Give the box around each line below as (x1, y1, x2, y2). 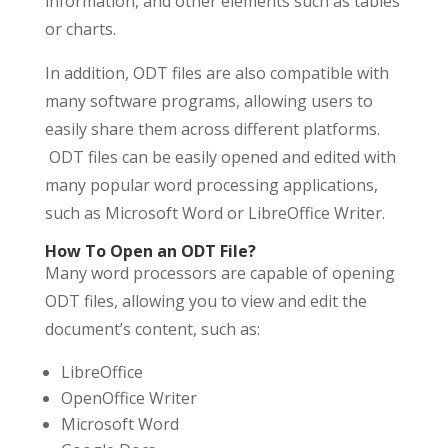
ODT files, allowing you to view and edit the (44, 289, 367, 312)
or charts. (44, 17, 116, 40)
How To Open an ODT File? (44, 239, 256, 262)
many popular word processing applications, (44, 173, 378, 196)
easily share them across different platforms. (44, 117, 380, 140)
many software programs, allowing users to (44, 89, 373, 112)
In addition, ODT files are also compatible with (44, 61, 389, 84)
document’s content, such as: (44, 317, 260, 340)
